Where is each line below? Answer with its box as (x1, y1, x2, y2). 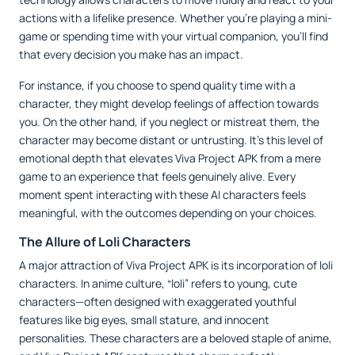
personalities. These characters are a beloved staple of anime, (19, 330, 332, 346)
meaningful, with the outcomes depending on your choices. (19, 205, 317, 221)
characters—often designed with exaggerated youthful (19, 294, 296, 310)
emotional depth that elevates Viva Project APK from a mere (19, 151, 321, 166)
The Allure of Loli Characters (19, 233, 191, 251)
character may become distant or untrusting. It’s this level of (19, 132, 323, 148)
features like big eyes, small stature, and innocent (19, 312, 269, 328)
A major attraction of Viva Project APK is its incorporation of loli (19, 258, 333, 273)
